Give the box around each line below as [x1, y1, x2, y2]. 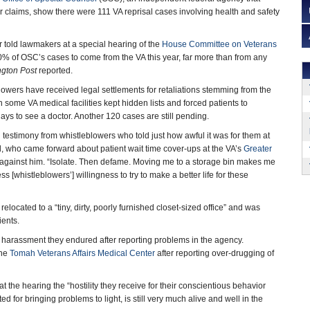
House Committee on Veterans [162, 39, 277, 49]
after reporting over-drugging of [155, 248, 274, 258]
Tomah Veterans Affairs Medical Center [10, 248, 155, 258]
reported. [37, 66, 73, 75]
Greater [244, 144, 272, 154]
